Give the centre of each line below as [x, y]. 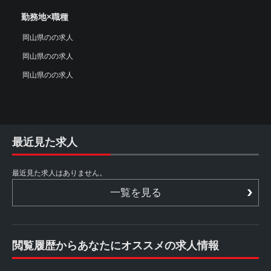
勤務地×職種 [45, 17]
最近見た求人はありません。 [59, 173]
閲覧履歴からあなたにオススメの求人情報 [116, 246]
